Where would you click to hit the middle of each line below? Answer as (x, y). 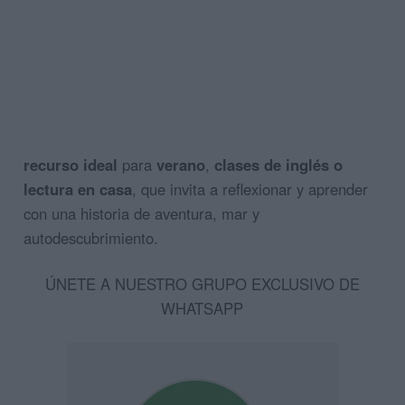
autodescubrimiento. (91, 237)
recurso (51, 164)
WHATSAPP (202, 308)
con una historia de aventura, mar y (141, 213)
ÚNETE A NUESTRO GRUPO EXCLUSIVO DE (202, 283)
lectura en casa (78, 188)
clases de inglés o (278, 164)
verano (181, 164)
